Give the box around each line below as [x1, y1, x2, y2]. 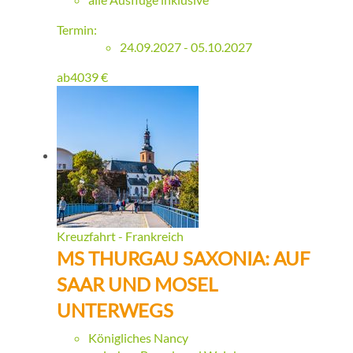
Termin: [57, 22, 97, 38]
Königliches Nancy [88, 330, 188, 346]
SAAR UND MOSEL [57, 273, 217, 296]
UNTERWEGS [57, 299, 173, 322]
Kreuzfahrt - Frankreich [57, 229, 184, 244]
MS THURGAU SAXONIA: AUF [57, 247, 310, 270]
